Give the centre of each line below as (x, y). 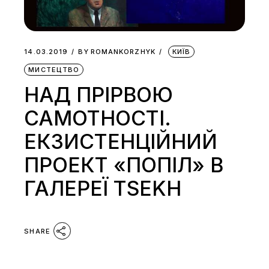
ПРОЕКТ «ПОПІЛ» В (124, 165)
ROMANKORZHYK (123, 52)
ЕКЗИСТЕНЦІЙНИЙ (121, 142)
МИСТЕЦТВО (54, 70)
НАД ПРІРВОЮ (99, 95)
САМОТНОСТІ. (98, 118)
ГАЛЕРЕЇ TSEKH (103, 189)
